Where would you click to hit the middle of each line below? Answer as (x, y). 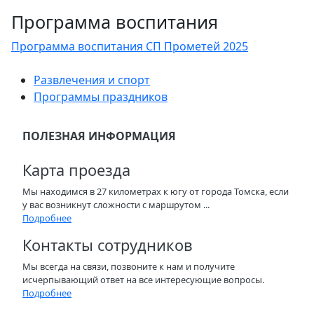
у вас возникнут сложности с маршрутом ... (116, 205)
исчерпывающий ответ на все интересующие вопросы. (143, 280)
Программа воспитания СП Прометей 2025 (130, 46)
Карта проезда (76, 170)
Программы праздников (101, 97)
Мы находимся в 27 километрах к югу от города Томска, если (156, 191)
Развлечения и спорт (92, 80)
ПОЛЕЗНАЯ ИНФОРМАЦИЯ (99, 136)
